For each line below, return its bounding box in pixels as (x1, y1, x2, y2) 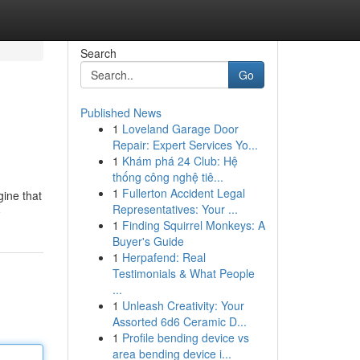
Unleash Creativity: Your (121, 297, 244, 313)
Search (80, 45, 117, 61)
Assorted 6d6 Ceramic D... (112, 313, 247, 329)
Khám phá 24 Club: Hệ (121, 153, 238, 169)
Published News (80, 104, 162, 121)
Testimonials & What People (112, 265, 255, 281)
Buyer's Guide (112, 233, 184, 249)
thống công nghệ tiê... (112, 169, 223, 185)
